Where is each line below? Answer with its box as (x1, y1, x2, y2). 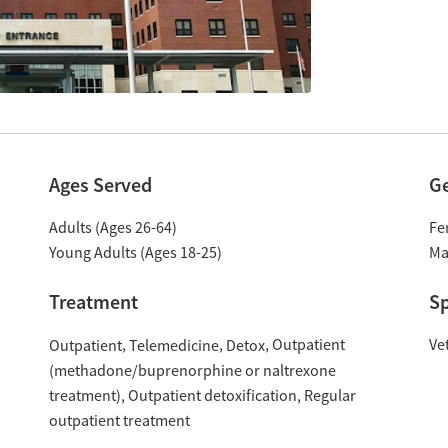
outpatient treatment (48, 410, 190, 431)
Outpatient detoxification (127, 385, 297, 406)
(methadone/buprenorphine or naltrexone (48, 360, 336, 381)
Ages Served (48, 172, 152, 198)
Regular (303, 385, 356, 406)
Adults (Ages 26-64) (48, 218, 177, 238)
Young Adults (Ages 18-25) (48, 243, 222, 263)
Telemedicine (128, 335, 219, 356)
